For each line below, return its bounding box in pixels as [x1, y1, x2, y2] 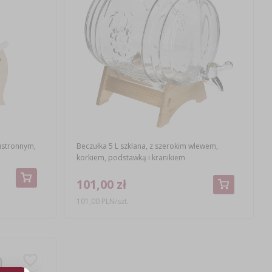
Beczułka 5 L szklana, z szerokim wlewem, [76, 140, 218, 151]
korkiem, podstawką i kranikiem [76, 152, 185, 163]
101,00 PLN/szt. [76, 195, 129, 206]
